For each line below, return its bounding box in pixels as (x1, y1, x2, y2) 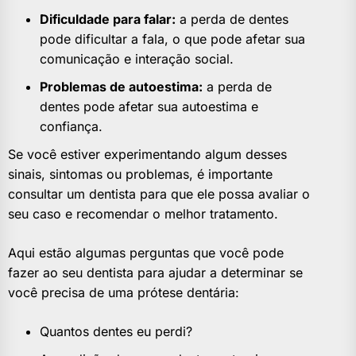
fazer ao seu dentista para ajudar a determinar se (8, 265, 303, 281)
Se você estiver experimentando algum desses (8, 146, 287, 163)
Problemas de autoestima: (40, 79, 203, 95)
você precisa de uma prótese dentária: (8, 284, 239, 301)
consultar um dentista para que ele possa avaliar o (8, 186, 310, 203)
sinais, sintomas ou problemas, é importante (8, 166, 273, 183)
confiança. (40, 118, 103, 135)
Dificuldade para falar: (40, 11, 176, 28)
